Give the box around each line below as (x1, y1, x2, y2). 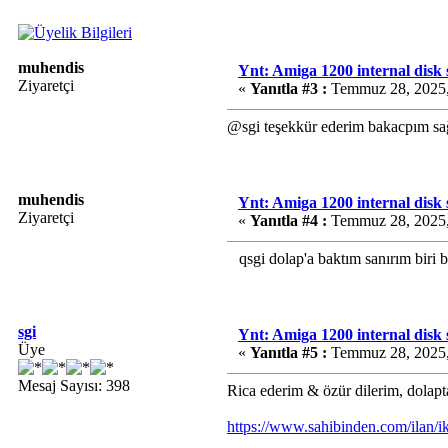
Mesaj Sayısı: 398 (18, 377, 130, 394)
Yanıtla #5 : (250, 344, 327, 361)
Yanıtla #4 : (250, 212, 327, 229)
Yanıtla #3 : (250, 80, 327, 97)
